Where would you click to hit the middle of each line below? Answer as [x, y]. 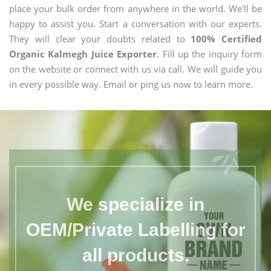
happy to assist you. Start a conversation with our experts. [135, 24]
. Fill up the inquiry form [209, 54]
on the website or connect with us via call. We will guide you [135, 69]
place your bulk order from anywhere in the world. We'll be [135, 8]
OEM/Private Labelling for [135, 224]
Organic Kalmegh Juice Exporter [83, 54]
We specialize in [135, 198]
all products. [135, 249]
